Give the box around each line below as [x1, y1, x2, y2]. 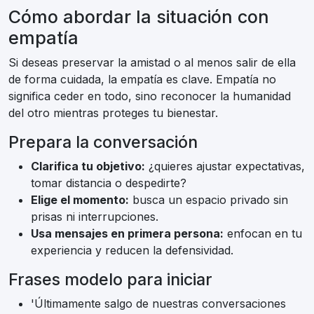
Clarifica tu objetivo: [31, 159, 145, 174]
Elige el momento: [31, 193, 129, 207]
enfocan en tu [224, 226, 302, 241]
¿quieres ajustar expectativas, [145, 159, 305, 174]
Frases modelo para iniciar [8, 269, 212, 290]
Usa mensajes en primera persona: [31, 226, 224, 241]
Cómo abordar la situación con [8, 6, 269, 28]
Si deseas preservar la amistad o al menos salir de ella [8, 55, 296, 70]
